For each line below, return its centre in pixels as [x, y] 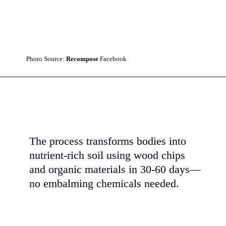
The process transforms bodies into [107, 142]
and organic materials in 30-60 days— [115, 170]
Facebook [114, 59]
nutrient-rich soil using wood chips [107, 156]
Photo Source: [46, 59]
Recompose [83, 59]
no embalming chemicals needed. [104, 184]
